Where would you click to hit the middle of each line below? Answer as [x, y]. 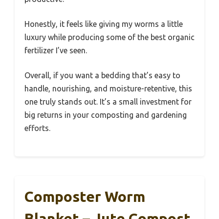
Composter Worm [85, 196]
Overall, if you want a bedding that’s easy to [102, 75]
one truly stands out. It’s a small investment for [108, 101]
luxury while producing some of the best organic [109, 37]
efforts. [37, 128]
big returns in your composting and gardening [106, 115]
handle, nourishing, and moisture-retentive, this [108, 88]
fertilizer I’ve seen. [56, 50]
